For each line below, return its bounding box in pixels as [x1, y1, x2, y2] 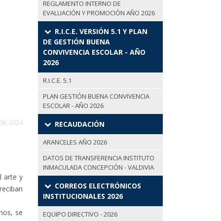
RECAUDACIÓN [52, 119, 105, 129]
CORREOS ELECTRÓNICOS [52, 181, 141, 191]
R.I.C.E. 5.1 [43, 76, 72, 85]
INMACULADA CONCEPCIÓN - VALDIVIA [43, 163, 154, 172]
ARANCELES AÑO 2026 [43, 138, 107, 147]
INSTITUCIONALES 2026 [43, 191, 123, 201]
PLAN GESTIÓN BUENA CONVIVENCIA [43, 92, 149, 101]
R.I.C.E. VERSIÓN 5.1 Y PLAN [52, 27, 147, 37]
